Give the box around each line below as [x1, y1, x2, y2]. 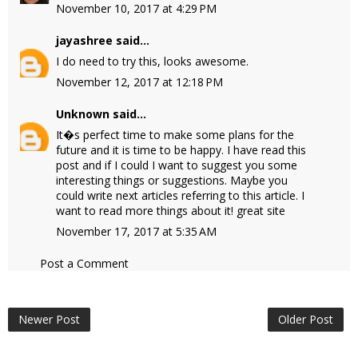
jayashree [56, 33, 113, 48]
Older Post [278, 312, 333, 327]
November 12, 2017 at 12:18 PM [56, 74, 223, 89]
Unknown [56, 106, 109, 121]
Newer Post [18, 312, 80, 327]
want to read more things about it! [56, 203, 237, 218]
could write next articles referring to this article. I [56, 188, 304, 203]
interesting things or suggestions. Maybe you [56, 173, 288, 188]
